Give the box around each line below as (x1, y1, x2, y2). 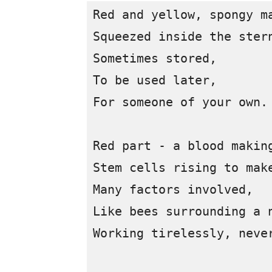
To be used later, (93, 73, 217, 88)
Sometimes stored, (93, 51, 224, 66)
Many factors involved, (93, 182, 260, 197)
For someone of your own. (93, 95, 268, 110)
